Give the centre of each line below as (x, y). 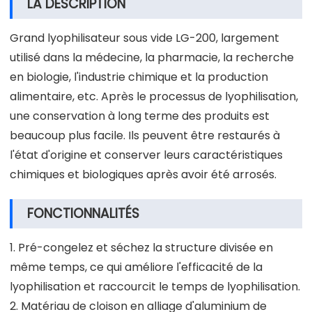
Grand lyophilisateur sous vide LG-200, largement (145, 38)
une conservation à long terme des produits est (140, 116)
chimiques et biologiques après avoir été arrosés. (143, 174)
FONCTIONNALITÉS (83, 213)
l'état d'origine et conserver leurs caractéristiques (146, 155)
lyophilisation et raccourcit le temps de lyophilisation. (155, 286)
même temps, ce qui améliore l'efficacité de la (136, 267)
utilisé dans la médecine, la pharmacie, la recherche (152, 57)
